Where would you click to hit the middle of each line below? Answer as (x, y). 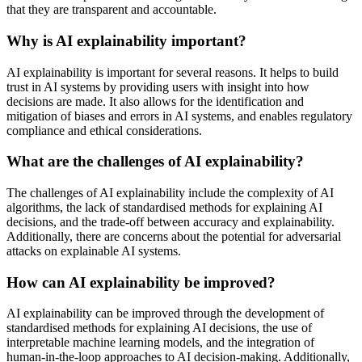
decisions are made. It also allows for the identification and (155, 101)
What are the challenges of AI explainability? (155, 162)
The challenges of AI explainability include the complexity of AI (170, 193)
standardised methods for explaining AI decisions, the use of (159, 328)
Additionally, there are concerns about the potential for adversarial (174, 237)
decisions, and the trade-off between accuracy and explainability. (170, 222)
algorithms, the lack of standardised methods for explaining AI (164, 208)
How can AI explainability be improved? (141, 282)
